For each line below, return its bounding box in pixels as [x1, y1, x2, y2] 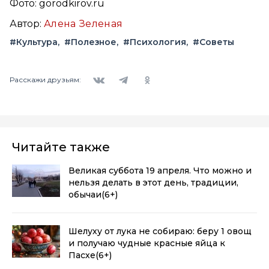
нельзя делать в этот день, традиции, [68, 177, 238, 188]
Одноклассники [134, 67, 199, 77]
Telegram [110, 67, 147, 77]
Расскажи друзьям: [10, 75, 81, 85]
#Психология [123, 36, 186, 47]
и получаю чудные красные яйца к [68, 237, 225, 249]
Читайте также [12, 139, 110, 154]
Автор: [10, 17, 44, 29]
